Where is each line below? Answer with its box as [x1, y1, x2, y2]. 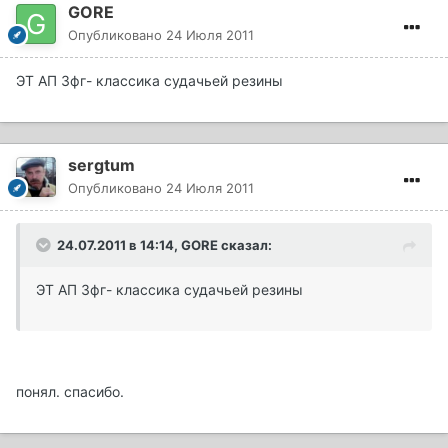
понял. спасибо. [16, 383, 124, 401]
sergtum [68, 155, 135, 176]
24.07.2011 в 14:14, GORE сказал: [57, 237, 272, 254]
